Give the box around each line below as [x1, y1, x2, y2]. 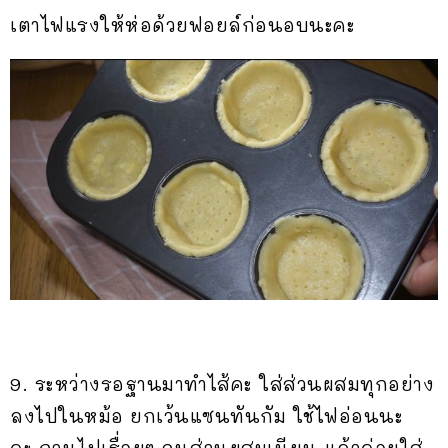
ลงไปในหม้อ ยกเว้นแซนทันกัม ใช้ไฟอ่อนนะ [10, 404, 403, 429]
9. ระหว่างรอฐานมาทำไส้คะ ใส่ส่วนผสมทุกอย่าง [10, 372, 434, 397]
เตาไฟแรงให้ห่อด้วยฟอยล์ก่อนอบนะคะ [10, 13, 355, 38]
